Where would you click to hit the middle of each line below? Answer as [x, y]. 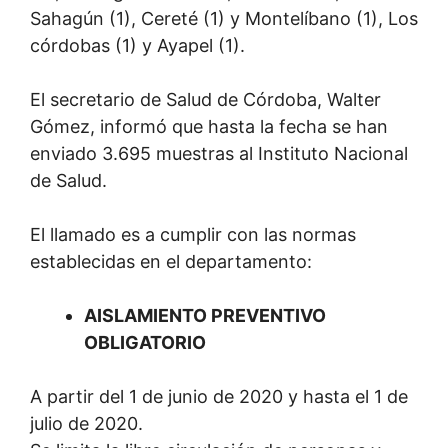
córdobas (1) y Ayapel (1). [137, 45]
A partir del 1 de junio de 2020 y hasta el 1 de [219, 396]
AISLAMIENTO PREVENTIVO [205, 315]
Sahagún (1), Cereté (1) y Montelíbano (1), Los [224, 18]
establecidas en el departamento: [171, 261]
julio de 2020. [86, 423]
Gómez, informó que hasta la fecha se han [209, 126]
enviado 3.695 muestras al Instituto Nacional [219, 153]
